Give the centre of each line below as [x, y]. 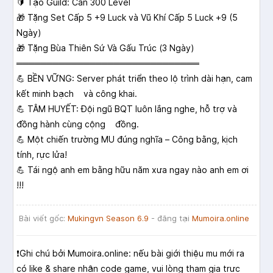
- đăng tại [170, 218]
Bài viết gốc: [42, 218]
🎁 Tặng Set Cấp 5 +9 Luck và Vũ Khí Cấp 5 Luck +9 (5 [127, 18]
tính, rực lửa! [42, 155]
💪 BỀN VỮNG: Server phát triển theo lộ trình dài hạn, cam [134, 79]
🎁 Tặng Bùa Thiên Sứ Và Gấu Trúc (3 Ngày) [105, 48]
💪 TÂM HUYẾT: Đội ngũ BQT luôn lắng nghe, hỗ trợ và [127, 109]
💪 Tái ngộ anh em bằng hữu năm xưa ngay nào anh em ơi [133, 170]
